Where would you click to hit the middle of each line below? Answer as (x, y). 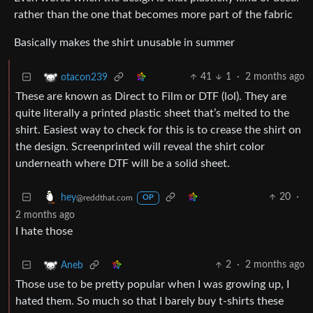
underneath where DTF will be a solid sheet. (123, 164)
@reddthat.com (104, 197)
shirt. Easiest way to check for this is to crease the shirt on (158, 130)
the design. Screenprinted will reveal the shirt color (140, 147)
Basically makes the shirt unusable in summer (124, 43)
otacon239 (84, 77)
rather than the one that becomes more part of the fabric (153, 15)
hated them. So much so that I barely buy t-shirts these (150, 301)
